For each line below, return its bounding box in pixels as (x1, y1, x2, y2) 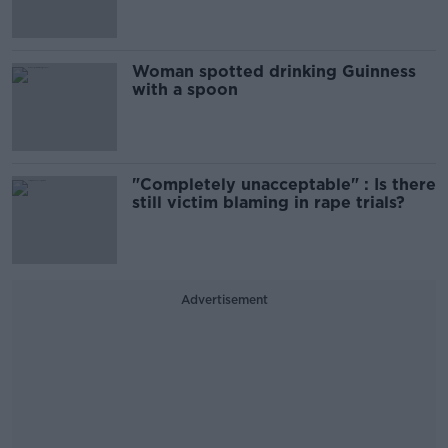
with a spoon (132, 80, 238, 100)
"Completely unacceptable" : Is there (132, 175, 436, 195)
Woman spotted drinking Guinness (132, 62, 416, 82)
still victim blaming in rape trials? (132, 193, 405, 213)
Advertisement (180, 292, 268, 308)
